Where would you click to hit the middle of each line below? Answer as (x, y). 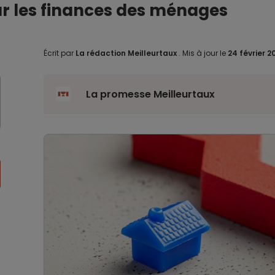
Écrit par (59, 53)
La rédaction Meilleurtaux (126, 53)
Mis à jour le (204, 53)
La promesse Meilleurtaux (150, 94)
